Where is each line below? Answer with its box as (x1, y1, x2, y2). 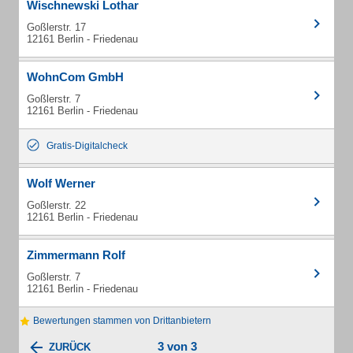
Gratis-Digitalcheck (46, 140, 128, 151)
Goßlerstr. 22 (27, 199, 86, 211)
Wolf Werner (27, 176, 95, 190)
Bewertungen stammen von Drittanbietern (31, 315, 211, 326)
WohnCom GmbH (27, 70, 124, 84)
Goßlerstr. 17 (27, 21, 86, 33)
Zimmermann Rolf (27, 248, 125, 262)
